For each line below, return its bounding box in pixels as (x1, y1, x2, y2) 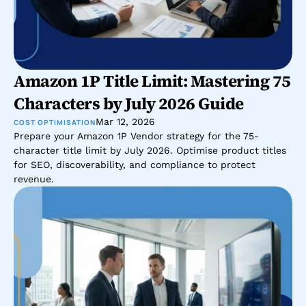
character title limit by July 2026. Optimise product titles (14, 145, 286, 156)
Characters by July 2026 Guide (14, 92, 244, 115)
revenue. (14, 173, 54, 184)
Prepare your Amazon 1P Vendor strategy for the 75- (14, 130, 259, 141)
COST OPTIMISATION (14, 117, 96, 127)
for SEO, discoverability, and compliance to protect (14, 159, 255, 170)
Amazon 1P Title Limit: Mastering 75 (14, 70, 291, 92)
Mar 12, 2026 (96, 116, 155, 127)
